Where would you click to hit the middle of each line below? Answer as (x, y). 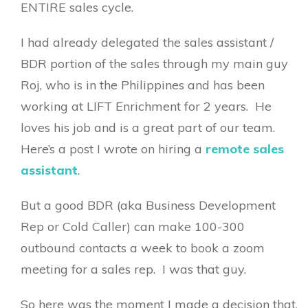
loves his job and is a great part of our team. (150, 128)
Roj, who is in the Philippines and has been (143, 85)
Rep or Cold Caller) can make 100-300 (133, 227)
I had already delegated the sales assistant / (147, 42)
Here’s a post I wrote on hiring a (113, 149)
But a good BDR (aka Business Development (148, 205)
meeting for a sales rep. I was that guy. (133, 269)
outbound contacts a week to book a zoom (143, 248)
